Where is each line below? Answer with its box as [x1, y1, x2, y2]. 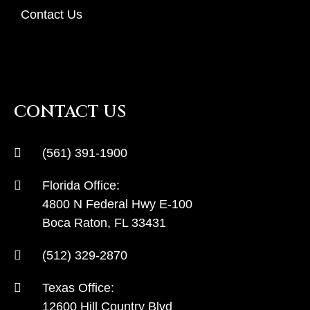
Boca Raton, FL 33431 [42, 216, 166, 230]
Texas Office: [42, 281, 114, 295]
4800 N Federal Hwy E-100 [42, 197, 192, 211]
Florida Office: [42, 179, 120, 192]
